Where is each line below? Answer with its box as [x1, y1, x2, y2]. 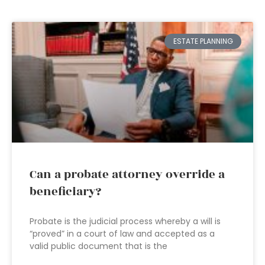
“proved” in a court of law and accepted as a [30, 228, 215, 240]
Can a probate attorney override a [30, 166, 225, 183]
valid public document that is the [30, 240, 167, 252]
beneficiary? [30, 183, 101, 201]
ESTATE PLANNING [173, 36, 233, 47]
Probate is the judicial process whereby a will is [30, 215, 221, 227]
